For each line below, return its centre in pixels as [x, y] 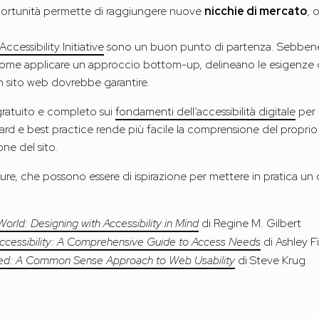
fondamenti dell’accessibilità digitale [206, 112]
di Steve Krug [271, 261]
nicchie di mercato [256, 11]
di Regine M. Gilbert [250, 224]
